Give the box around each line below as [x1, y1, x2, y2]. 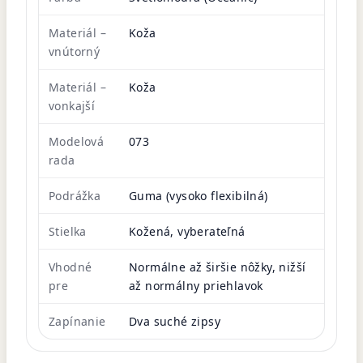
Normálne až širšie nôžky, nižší [129, 258, 306, 275]
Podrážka [49, 187, 101, 203]
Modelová [49, 133, 105, 149]
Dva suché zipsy [129, 313, 220, 329]
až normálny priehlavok [129, 277, 263, 293]
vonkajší [49, 97, 96, 113]
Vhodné [49, 258, 92, 275]
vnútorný [49, 43, 100, 59]
